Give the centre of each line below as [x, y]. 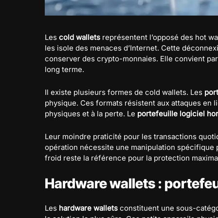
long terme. [64, 69]
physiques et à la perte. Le [91, 113]
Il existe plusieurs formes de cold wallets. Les [125, 92]
